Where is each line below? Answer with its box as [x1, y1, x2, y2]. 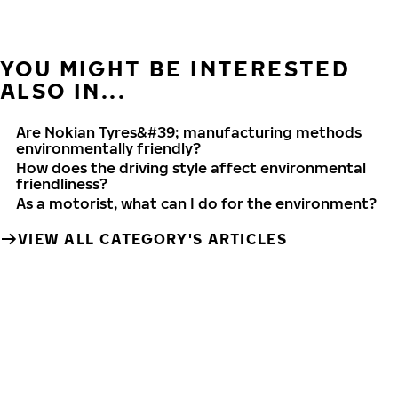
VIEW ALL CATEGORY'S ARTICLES [18, 230, 287, 248]
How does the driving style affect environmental [16, 159, 366, 177]
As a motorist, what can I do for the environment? [16, 195, 377, 212]
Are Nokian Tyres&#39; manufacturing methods [16, 123, 362, 141]
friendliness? [16, 175, 107, 193]
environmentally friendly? [16, 139, 201, 157]
